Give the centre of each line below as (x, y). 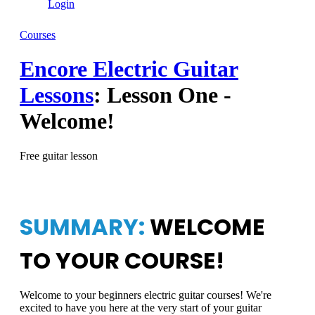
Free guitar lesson (59, 155)
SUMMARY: (82, 226)
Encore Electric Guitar (129, 69)
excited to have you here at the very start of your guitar (141, 307)
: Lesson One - (162, 95)
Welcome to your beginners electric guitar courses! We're (146, 295)
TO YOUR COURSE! (122, 260)
